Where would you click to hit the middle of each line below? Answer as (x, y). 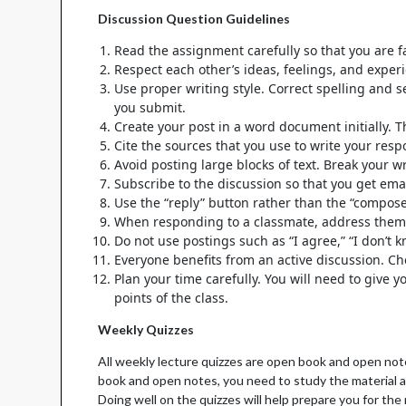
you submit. (150, 108)
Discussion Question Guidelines (194, 19)
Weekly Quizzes (146, 330)
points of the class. (172, 298)
